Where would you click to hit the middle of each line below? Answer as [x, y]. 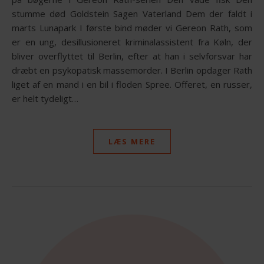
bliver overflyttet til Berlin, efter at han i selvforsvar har [132, 56]
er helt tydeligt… [45, 98]
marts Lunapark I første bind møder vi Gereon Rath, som [132, 27]
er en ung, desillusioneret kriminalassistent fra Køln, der [132, 42]
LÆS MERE [132, 141]
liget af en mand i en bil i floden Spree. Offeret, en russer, [132, 84]
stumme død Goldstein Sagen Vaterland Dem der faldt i [132, 13]
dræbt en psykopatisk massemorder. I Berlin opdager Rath [132, 70]
